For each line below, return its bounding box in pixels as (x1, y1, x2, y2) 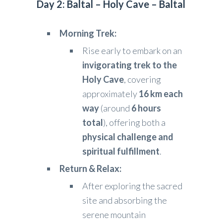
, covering (124, 74, 161, 85)
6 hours (131, 103, 161, 114)
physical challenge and (82, 131, 173, 143)
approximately (82, 88, 139, 100)
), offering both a (103, 117, 166, 128)
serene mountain (82, 209, 146, 221)
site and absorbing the (82, 195, 167, 206)
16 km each (139, 88, 183, 100)
